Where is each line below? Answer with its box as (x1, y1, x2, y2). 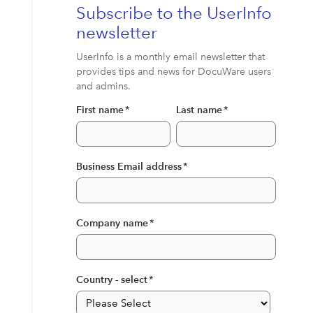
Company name (75, 217, 148, 229)
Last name (175, 103, 222, 116)
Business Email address (75, 160, 182, 173)
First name (75, 103, 124, 116)
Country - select (75, 273, 147, 286)
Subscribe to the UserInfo (75, 2, 272, 23)
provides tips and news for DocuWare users (75, 65, 271, 78)
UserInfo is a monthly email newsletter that (75, 50, 265, 63)
